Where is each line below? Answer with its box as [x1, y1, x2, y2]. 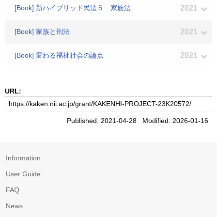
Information [6, 154, 41, 162]
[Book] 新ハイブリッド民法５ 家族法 [15, 4, 131, 12]
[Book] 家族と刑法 [15, 28, 70, 35]
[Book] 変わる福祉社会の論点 [15, 51, 104, 59]
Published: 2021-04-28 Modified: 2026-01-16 [67, 117, 212, 124]
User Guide [6, 170, 41, 178]
